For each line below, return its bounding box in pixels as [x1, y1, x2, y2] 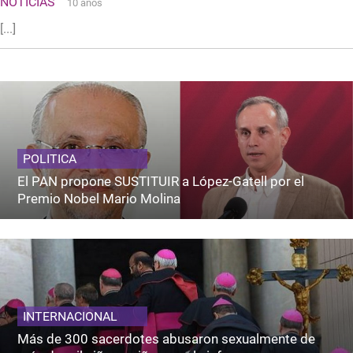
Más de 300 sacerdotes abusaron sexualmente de [17, 330, 316, 347]
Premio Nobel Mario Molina [17, 190, 181, 206]
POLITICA [23, 150, 77, 166]
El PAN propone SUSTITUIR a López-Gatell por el [17, 173, 305, 189]
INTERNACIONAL [23, 308, 118, 324]
